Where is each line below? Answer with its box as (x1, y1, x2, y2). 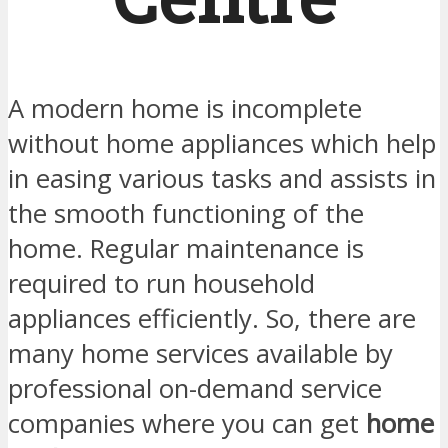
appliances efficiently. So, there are (8, 301, 416, 337)
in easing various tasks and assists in (8, 161, 436, 197)
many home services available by (8, 336, 393, 372)
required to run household (8, 266, 315, 302)
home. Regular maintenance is (8, 231, 364, 267)
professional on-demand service (8, 371, 382, 407)
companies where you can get (8, 406, 366, 442)
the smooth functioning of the (8, 196, 364, 232)
